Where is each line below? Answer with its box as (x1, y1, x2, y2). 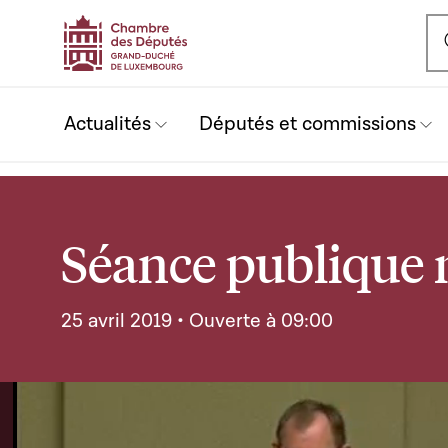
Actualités (64, 111, 151, 137)
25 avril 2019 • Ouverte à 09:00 (61, 308, 333, 334)
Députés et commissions (199, 111, 416, 137)
